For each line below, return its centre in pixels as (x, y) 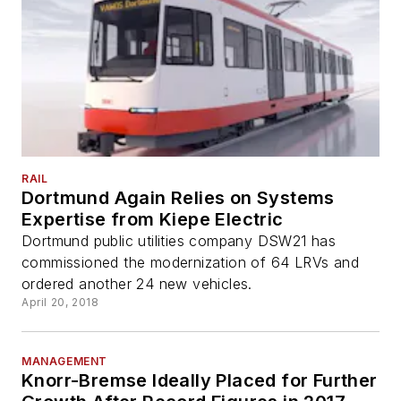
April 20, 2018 (60, 302)
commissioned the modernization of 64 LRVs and (190, 262)
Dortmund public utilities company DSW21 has (179, 240)
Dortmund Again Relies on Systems (178, 197)
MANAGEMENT (64, 361)
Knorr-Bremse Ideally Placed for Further (200, 380)
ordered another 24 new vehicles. (137, 283)
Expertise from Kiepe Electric (153, 219)
